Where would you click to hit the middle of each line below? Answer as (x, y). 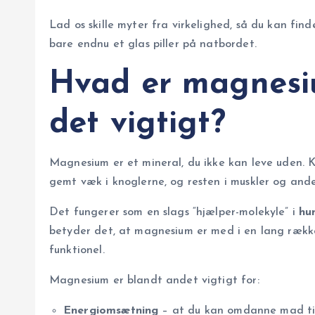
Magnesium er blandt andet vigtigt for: (154, 281)
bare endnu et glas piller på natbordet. (153, 45)
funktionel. (77, 251)
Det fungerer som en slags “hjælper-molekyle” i (174, 213)
